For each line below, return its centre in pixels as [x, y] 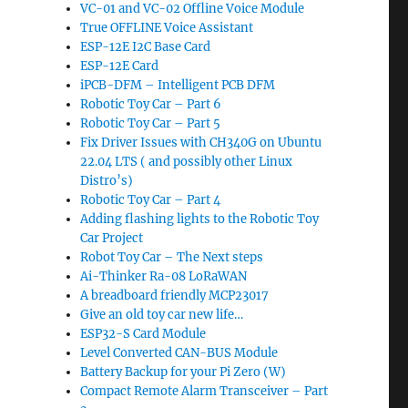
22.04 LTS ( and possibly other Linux [187, 162]
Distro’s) [107, 181]
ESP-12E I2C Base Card [146, 47]
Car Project [112, 238]
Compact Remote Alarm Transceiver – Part [204, 391]
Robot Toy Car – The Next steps [172, 257]
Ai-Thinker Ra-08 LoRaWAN [164, 276]
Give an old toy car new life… [162, 315]
